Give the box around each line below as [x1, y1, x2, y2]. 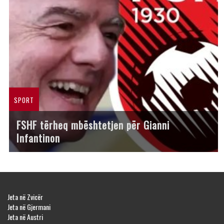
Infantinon [16, 130, 60, 146]
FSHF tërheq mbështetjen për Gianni [16, 117, 169, 133]
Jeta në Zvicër [7, 191, 43, 202]
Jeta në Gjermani [7, 201, 50, 212]
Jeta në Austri [7, 211, 43, 222]
